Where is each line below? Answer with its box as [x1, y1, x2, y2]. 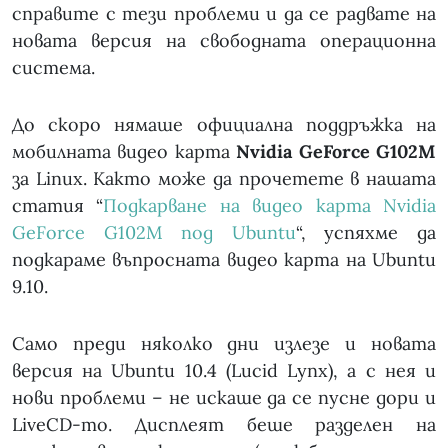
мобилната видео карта [12, 140, 237, 164]
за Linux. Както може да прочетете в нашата [12, 167, 436, 191]
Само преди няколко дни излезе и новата [12, 332, 436, 356]
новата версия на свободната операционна [12, 29, 436, 53]
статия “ [12, 194, 104, 218]
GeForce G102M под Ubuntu [12, 221, 296, 245]
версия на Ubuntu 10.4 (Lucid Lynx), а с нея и [12, 359, 436, 383]
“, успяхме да [295, 221, 437, 245]
